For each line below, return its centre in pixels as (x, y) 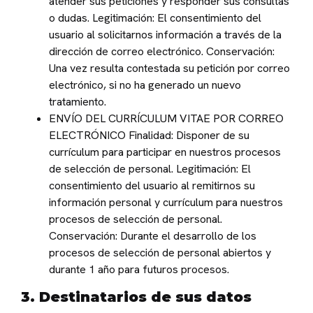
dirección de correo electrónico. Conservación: (162, 52)
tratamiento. (78, 102)
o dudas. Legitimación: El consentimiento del (155, 18)
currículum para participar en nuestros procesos (165, 152)
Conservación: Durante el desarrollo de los (153, 236)
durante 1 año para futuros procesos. (139, 270)
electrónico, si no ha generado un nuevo (145, 85)
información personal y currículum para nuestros (166, 203)
